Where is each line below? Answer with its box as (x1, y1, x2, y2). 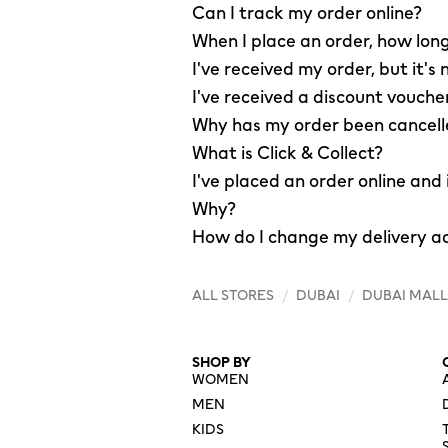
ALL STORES (192, 285, 274, 308)
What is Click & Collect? (192, 139, 383, 168)
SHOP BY (192, 352, 251, 375)
